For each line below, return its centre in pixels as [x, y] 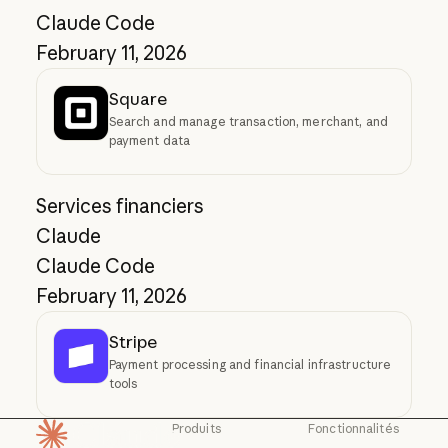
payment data [149, 141]
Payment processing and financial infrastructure [250, 365]
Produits [196, 429]
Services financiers [119, 206]
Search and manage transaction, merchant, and [248, 122]
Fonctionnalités [353, 429]
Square [137, 99]
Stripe [132, 342]
